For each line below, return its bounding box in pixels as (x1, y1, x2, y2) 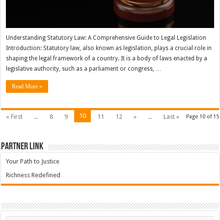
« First (6, 113, 23, 121)
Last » (164, 113, 180, 121)
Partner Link (1, 142, 44, 152)
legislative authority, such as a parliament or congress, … (6, 65, 162, 73)
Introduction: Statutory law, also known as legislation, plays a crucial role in (6, 45, 212, 52)
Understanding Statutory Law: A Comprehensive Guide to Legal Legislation (6, 34, 207, 42)
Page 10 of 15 (186, 113, 219, 120)
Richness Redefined (6, 171, 61, 179)
